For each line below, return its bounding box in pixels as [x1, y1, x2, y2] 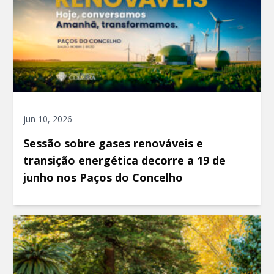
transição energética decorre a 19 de [23, 153, 226, 168]
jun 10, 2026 [23, 113, 73, 125]
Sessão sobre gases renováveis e [23, 136, 204, 150]
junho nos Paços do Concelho [23, 170, 183, 185]
